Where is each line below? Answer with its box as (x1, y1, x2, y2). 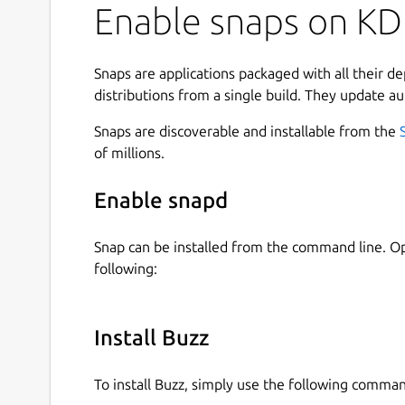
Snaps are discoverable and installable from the (94, 122, 400, 139)
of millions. (94, 144, 165, 161)
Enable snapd (94, 188, 228, 213)
